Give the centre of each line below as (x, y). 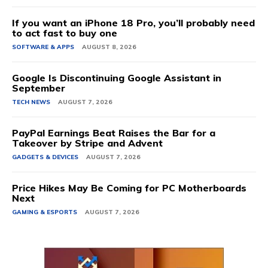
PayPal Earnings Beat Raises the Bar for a (114, 133)
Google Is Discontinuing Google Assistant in (117, 78)
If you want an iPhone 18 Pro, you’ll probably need (133, 23)
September (39, 88)
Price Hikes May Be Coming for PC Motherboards (129, 188)
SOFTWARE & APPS (43, 47)
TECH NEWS (31, 102)
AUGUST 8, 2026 (109, 47)
